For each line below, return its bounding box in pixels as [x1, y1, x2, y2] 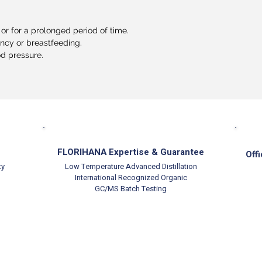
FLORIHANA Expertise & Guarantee [57, 145, 204, 158]
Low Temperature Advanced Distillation [64, 160, 197, 172]
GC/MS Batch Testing [95, 182, 167, 194]
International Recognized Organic [74, 171, 187, 183]
